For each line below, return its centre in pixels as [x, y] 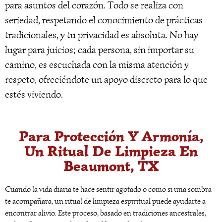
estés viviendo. [34, 94]
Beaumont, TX [111, 166]
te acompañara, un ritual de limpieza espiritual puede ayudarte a [105, 201]
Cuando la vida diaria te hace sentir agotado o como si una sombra [108, 190]
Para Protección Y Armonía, [111, 136]
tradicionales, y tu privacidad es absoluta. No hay [102, 35]
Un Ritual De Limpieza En [111, 151]
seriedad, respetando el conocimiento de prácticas [104, 20]
